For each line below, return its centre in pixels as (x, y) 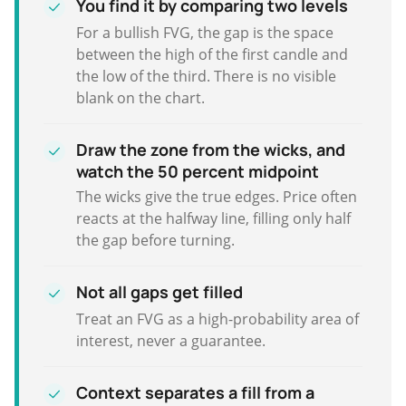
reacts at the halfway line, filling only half (213, 218)
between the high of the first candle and (212, 54)
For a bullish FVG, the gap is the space (205, 32)
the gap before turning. (155, 240)
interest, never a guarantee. (171, 340)
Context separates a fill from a (195, 392)
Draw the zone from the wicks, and (211, 149)
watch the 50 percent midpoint (198, 171)
